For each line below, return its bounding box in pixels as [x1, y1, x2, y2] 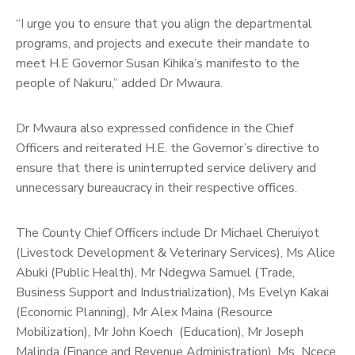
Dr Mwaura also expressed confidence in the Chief [16, 119, 293, 137]
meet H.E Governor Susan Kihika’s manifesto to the [16, 54, 300, 72]
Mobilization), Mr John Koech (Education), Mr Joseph [16, 323, 303, 341]
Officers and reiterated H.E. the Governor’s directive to [16, 139, 319, 157]
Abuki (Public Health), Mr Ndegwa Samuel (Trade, [16, 263, 295, 281]
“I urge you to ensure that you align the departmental [16, 14, 312, 32]
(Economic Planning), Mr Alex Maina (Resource [16, 303, 273, 321]
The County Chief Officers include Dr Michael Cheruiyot [16, 223, 319, 242]
